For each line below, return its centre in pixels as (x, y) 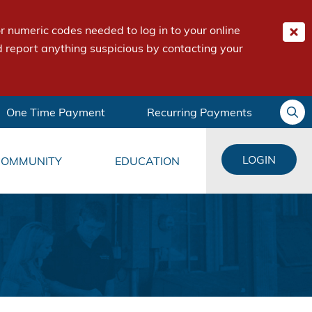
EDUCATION (147, 161)
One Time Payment (56, 112)
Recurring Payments (200, 112)
